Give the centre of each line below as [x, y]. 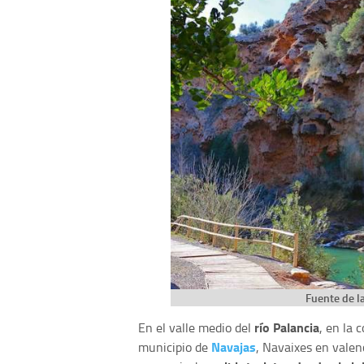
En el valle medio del [196, 328]
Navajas [234, 347]
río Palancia [287, 327]
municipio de [175, 347]
